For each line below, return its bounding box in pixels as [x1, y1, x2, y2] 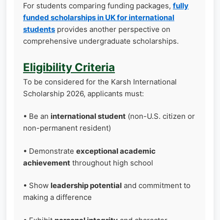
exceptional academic [76, 146, 156, 156]
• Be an [23, 111, 51, 121]
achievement [23, 158, 70, 167]
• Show [23, 181, 51, 190]
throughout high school [70, 158, 153, 167]
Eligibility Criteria [23, 60, 115, 74]
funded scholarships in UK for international [23, 13, 174, 22]
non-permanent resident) [23, 123, 111, 133]
